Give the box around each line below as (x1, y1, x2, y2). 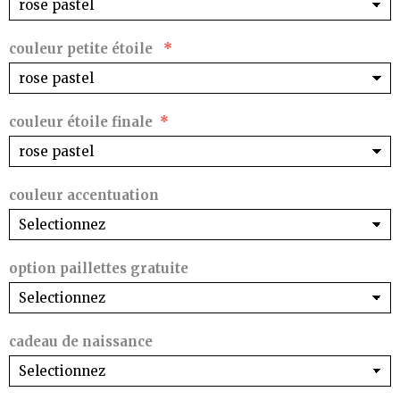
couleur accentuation (9, 187, 159, 204)
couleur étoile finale (9, 113, 153, 131)
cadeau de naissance (9, 333, 153, 351)
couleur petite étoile (9, 40, 156, 58)
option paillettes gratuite (9, 260, 188, 278)
